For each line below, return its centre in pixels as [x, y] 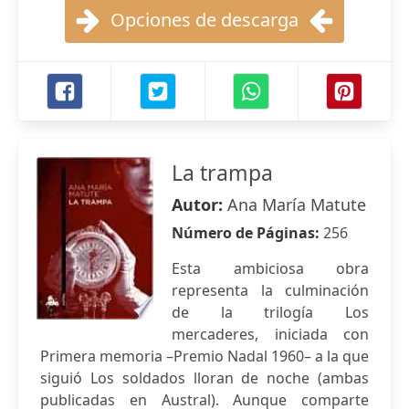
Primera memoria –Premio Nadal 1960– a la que [204, 356]
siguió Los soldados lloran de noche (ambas [204, 378]
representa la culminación [270, 290]
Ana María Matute [297, 204]
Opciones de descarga [204, 20]
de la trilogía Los [270, 312]
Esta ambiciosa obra [270, 268]
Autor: [199, 204]
